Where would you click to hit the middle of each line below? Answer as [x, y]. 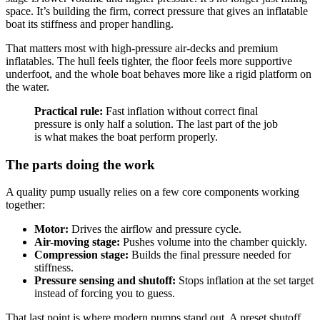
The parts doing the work [80, 164]
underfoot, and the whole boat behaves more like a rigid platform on [159, 74]
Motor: [51, 229]
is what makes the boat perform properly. [126, 137]
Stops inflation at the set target [245, 281]
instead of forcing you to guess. [105, 294]
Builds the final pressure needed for [210, 255]
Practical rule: [69, 111]
